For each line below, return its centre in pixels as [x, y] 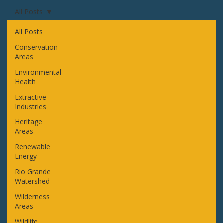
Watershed [32, 181]
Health [25, 81]
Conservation [36, 47]
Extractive [30, 97]
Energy [26, 156]
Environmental [38, 72]
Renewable [32, 146]
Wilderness [32, 196]
